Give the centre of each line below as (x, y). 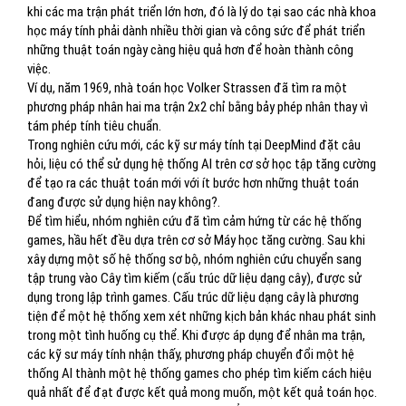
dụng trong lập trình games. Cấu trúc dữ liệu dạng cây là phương (193, 297)
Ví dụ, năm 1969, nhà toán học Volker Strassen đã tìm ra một (187, 88)
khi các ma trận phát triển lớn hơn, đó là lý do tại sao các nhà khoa (202, 12)
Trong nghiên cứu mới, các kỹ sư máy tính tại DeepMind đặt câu (194, 145)
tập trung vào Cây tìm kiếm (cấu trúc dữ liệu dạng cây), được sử (194, 278)
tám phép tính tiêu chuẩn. (94, 126)
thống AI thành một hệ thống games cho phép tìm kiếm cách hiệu (199, 373)
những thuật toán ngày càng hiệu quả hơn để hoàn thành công (190, 50)
